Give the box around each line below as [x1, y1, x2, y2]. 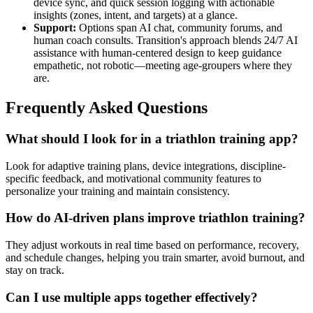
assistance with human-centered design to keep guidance [34, 46, 282, 59]
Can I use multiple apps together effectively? [6, 289, 258, 305]
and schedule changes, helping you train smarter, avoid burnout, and [6, 251, 305, 263]
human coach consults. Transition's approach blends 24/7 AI [34, 34, 298, 46]
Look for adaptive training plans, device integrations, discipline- [6, 159, 286, 172]
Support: [34, 21, 76, 34]
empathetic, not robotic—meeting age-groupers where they [34, 59, 292, 71]
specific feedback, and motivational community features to [6, 172, 261, 184]
